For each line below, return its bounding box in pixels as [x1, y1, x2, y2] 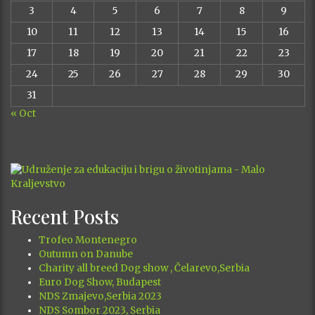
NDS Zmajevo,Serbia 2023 [39, 290, 162, 302]
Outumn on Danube [39, 248, 133, 260]
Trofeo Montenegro [39, 234, 137, 246]
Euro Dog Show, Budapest [39, 276, 161, 288]
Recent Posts [11, 204, 119, 229]
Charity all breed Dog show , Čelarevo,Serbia [39, 262, 250, 274]
